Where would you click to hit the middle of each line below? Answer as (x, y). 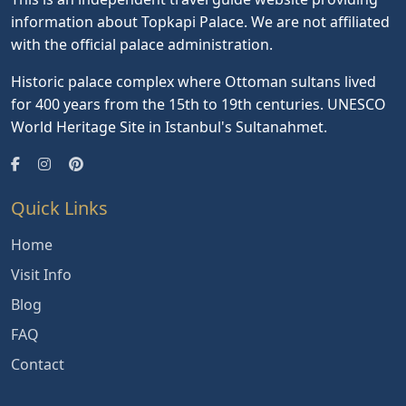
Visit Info (41, 274)
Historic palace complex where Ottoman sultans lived (193, 81)
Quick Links (59, 208)
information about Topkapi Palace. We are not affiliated (200, 21)
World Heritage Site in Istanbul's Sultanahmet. (169, 126)
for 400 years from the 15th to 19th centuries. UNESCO (198, 104)
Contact (38, 364)
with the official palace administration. (142, 44)
